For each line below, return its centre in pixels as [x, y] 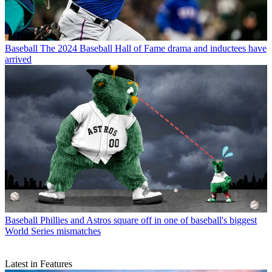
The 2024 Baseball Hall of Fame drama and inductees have [153, 48]
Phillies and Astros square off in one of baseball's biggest [148, 220]
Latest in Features [39, 263]
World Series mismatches [53, 231]
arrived [18, 59]
